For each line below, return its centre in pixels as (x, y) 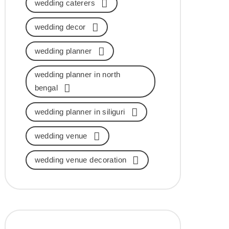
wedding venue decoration (81, 159)
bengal (46, 87)
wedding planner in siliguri (80, 111)
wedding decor (60, 27)
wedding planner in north (77, 74)
